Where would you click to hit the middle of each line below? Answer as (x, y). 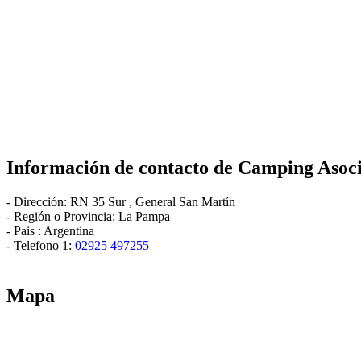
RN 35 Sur (100, 201)
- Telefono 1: (41, 245)
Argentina (69, 230)
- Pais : (25, 230)
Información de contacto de (122, 167)
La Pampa (144, 216)
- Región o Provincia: (62, 216)
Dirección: (42, 201)
